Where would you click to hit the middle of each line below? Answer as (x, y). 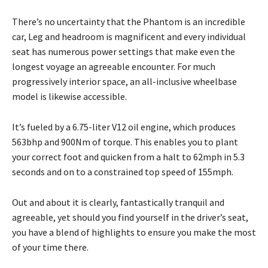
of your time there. (50, 247)
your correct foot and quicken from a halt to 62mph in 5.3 (128, 156)
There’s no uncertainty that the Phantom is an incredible (129, 21)
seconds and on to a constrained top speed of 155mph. (123, 171)
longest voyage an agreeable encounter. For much (114, 66)
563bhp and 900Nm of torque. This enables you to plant (125, 141)
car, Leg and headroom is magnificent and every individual (129, 36)
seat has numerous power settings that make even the (124, 51)
